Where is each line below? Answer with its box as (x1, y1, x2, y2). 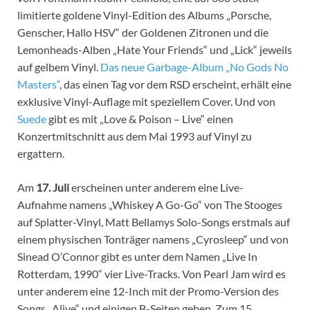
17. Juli (36, 181, 69, 194)
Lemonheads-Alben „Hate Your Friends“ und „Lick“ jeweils (17, 43, 292, 57)
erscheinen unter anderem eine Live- (69, 181, 244, 194)
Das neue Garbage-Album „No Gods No (100, 60, 289, 74)
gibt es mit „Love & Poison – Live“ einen (46, 112, 233, 126)
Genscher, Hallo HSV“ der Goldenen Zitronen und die (17, 26, 268, 39)
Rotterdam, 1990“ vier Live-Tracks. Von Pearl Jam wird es (17, 267, 286, 281)
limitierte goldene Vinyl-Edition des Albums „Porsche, (17, 8, 271, 22)
